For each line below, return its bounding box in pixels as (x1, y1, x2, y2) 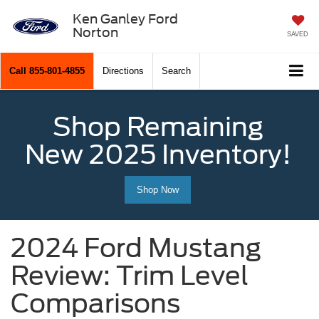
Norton (72, 24, 118, 40)
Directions (103, 66, 144, 77)
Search (162, 66, 191, 77)
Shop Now (137, 184, 179, 196)
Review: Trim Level (11, 260, 249, 292)
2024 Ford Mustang (11, 232, 261, 264)
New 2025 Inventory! (24, 139, 291, 171)
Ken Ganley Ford (72, 11, 178, 26)
